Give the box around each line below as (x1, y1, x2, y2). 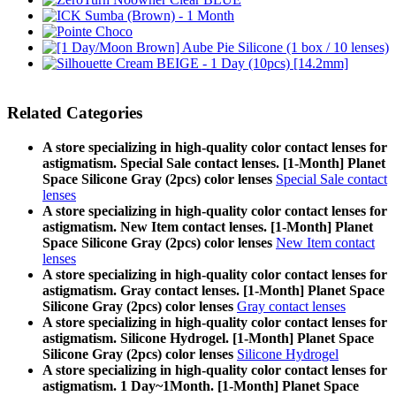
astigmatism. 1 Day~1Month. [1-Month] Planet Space (42, 378, 359, 394)
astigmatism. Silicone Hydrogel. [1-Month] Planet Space (42, 331, 374, 346)
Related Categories (7, 103, 142, 123)
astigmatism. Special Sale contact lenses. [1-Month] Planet (42, 156, 385, 171)
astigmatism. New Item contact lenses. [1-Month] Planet (42, 219, 373, 235)
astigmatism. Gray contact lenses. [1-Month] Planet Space (42, 283, 385, 299)
